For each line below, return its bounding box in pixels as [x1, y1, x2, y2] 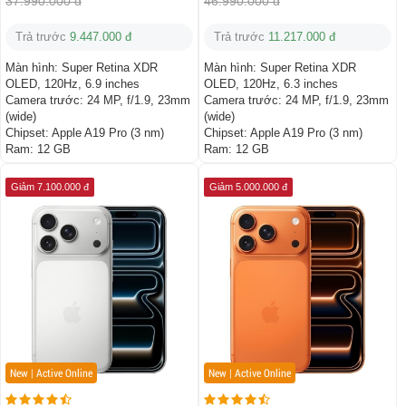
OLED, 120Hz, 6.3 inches [204, 77, 338, 92]
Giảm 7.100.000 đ [11, 181, 89, 193]
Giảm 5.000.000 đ [209, 181, 287, 193]
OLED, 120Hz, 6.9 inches [5, 77, 140, 92]
